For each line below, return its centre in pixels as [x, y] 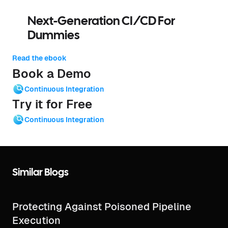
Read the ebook [39, 58]
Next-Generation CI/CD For [101, 22]
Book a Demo [52, 74]
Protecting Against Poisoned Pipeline [102, 207]
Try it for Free [52, 104]
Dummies [53, 36]
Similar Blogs [40, 173]
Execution [36, 221]
